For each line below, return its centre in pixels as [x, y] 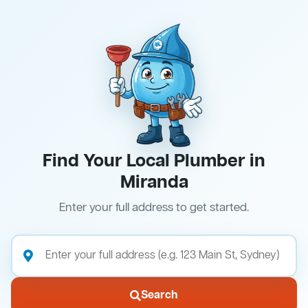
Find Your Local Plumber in [154, 162]
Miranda [154, 183]
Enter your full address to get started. [154, 208]
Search [159, 296]
